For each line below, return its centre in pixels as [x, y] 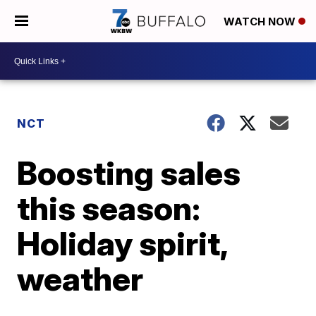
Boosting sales [129, 173]
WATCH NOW [261, 22]
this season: [109, 208]
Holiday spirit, [122, 243]
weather [80, 279]
